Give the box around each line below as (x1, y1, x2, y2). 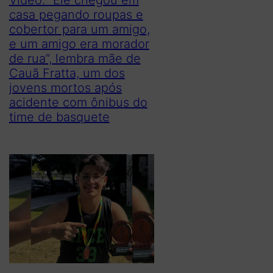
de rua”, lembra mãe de (9, 51, 141, 66)
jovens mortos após (9, 80, 122, 95)
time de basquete (9, 109, 110, 124)
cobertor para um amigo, (9, 21, 150, 37)
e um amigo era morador (9, 36, 149, 51)
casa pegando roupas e (9, 7, 143, 22)
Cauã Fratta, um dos (9, 65, 125, 80)
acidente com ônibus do (9, 94, 147, 110)
